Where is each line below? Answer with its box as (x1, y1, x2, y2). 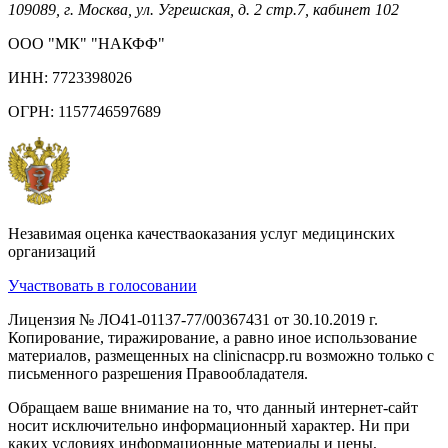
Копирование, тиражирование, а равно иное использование (8, 329, 417, 347)
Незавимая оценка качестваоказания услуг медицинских (8, 225, 395, 243)
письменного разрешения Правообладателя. (8, 365, 308, 383)
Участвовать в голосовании (8, 277, 197, 295)
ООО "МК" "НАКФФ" (8, 35, 165, 53)
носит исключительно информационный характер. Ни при (8, 417, 410, 435)
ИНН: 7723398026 (8, 69, 132, 87)
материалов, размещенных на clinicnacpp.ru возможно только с (8, 347, 434, 365)
